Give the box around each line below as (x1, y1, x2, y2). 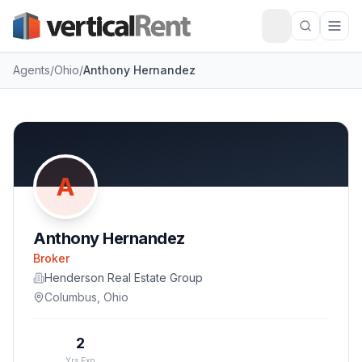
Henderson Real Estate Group (44, 271, 203, 284)
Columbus (44, 290, 97, 304)
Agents (13, 63, 50, 77)
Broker (33, 251, 69, 265)
